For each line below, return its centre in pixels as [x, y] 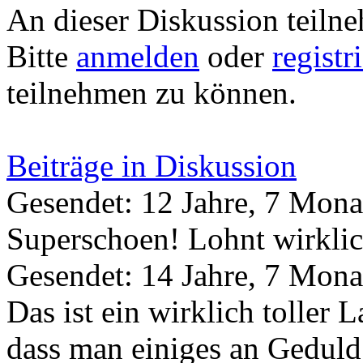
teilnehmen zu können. [152, 92]
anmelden [138, 56]
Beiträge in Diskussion [152, 165]
